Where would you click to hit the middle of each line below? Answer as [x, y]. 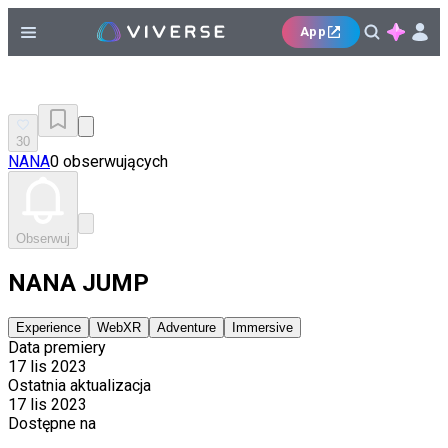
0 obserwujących [109, 161]
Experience [48, 327]
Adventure [186, 327]
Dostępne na [52, 423]
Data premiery [57, 347]
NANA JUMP [78, 282]
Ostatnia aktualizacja [79, 385]
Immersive [262, 327]
